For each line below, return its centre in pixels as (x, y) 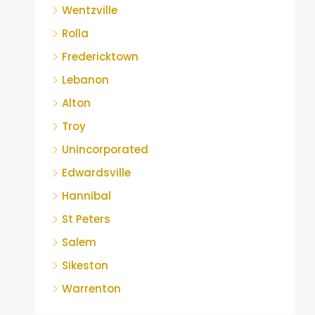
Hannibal (86, 196)
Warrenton (91, 289)
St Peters (86, 219)
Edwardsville (96, 173)
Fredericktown (100, 57)
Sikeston (85, 266)
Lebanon (85, 80)
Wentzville (90, 11)
